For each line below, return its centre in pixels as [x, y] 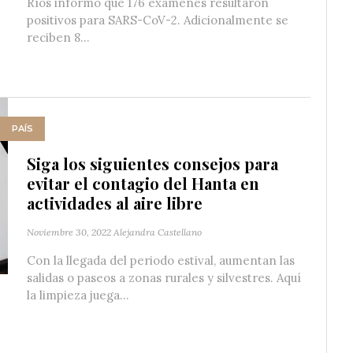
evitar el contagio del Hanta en [143, 183]
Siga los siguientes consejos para [152, 163]
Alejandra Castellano [158, 232]
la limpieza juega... [78, 295]
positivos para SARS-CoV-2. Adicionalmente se [158, 20]
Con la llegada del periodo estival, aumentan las [161, 260]
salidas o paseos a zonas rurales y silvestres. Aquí [164, 277]
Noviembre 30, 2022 [69, 232]
